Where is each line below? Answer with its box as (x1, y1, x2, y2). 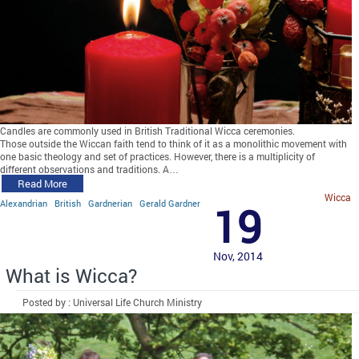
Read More (18, 175, 67, 191)
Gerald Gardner (139, 196, 200, 209)
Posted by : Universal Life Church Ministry (22, 295, 203, 309)
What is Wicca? (6, 262, 137, 288)
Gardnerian (88, 196, 132, 209)
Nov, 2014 (213, 248, 263, 264)
